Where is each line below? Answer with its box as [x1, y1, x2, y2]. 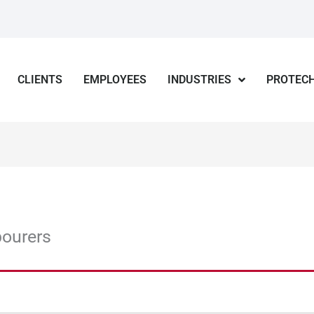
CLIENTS [18, 73, 63, 86]
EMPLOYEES [83, 73, 147, 86]
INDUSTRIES [168, 73, 232, 86]
